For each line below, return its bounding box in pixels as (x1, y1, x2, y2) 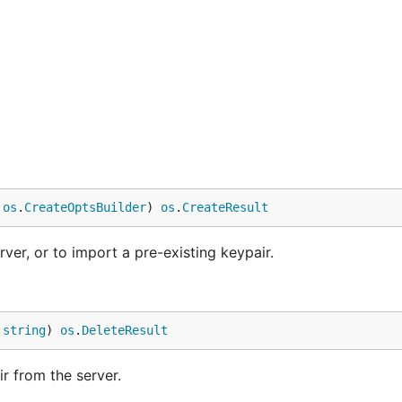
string (3, 323, 46, 337)
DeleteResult (82, 323, 168, 337)
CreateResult (182, 200, 268, 214)
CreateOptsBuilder (24, 200, 146, 214)
